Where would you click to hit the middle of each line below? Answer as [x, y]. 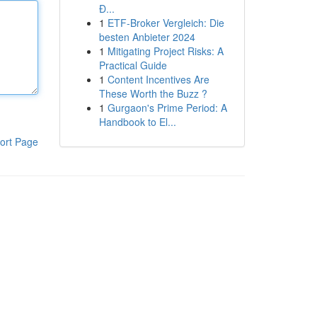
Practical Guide [133, 65]
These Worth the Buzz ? [153, 93]
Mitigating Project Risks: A [165, 51]
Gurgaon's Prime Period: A [167, 108]
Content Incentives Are [158, 79]
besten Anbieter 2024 [147, 37]
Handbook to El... [137, 122]
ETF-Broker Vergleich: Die [166, 23]
